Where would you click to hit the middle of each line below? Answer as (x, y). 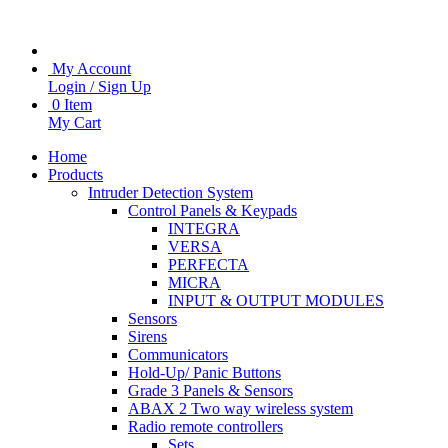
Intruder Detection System (170, 192)
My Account (89, 68)
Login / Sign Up (99, 86)
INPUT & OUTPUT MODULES (276, 300)
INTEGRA (204, 228)
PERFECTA (208, 264)
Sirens (147, 336)
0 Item (72, 104)
